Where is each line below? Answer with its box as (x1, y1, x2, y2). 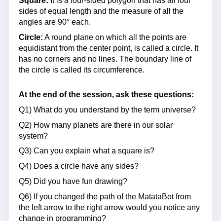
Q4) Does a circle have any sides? (19, 162, 139, 171)
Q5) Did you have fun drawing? (19, 177, 127, 185)
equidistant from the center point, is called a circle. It (19, 44, 198, 52)
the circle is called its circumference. (19, 66, 145, 74)
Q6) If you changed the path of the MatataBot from (19, 192, 191, 201)
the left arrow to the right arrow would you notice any (19, 203, 200, 212)
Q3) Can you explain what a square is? (19, 147, 154, 155)
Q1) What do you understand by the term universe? (19, 105, 196, 114)
